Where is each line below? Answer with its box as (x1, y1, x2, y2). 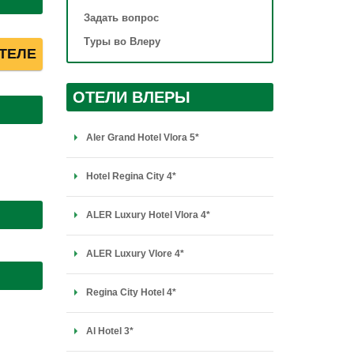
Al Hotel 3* (85, 326, 134, 337)
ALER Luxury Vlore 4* (85, 248, 184, 259)
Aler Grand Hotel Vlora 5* (85, 132, 199, 143)
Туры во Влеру (83, 36, 160, 47)
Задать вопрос (83, 12, 159, 24)
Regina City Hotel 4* (85, 287, 176, 298)
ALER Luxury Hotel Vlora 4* (85, 209, 210, 220)
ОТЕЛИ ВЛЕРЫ (72, 88, 190, 106)
